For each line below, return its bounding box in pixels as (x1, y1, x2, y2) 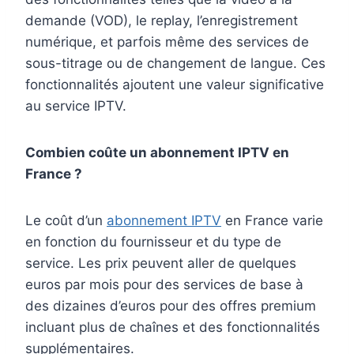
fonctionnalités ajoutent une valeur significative (25, 77, 324, 93)
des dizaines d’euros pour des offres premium (25, 298, 316, 314)
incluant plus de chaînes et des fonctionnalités (25, 319, 320, 336)
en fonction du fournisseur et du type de (25, 234, 281, 250)
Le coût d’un (25, 213, 107, 229)
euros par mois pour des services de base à (25, 277, 303, 293)
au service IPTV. (25, 98, 126, 115)
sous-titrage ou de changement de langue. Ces (25, 55, 326, 72)
